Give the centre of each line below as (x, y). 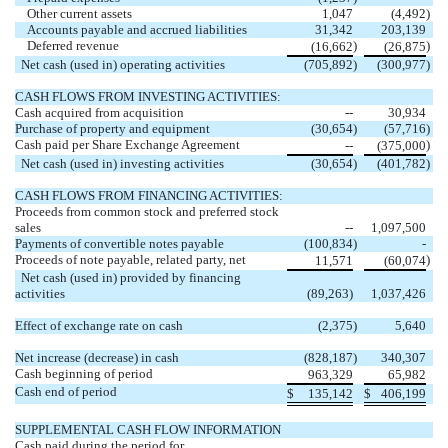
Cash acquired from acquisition (99, 112)
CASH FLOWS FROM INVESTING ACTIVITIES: (148, 96)
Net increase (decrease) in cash (97, 357)
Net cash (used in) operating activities (120, 64)
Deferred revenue (67, 45)
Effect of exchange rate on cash (99, 325)
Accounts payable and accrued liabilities (131, 29)
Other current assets (73, 13)
